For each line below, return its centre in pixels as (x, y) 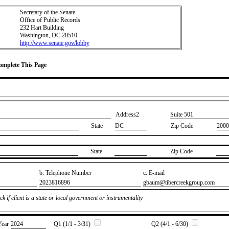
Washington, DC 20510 (49, 35)
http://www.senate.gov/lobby (55, 43)
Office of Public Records (50, 20)
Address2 (127, 115)
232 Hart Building (42, 28)
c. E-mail (154, 173)
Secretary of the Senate (48, 12)
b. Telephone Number (65, 173)
